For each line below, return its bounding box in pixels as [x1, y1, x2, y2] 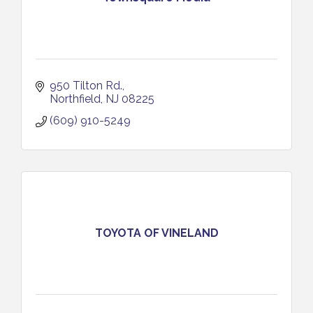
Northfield [50, 92, 101, 105]
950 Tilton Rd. [50, 79, 122, 92]
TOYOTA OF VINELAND [94, 226, 219, 240]
